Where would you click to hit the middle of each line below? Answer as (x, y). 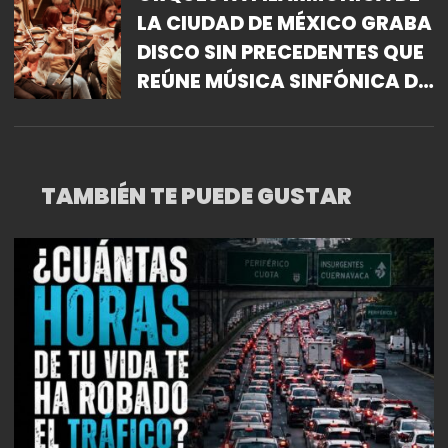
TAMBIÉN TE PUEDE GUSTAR (196, 195)
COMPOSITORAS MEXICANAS (281, 110)
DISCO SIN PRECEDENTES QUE (280, 52)
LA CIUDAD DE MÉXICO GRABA (284, 23)
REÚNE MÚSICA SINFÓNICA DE (282, 81)
